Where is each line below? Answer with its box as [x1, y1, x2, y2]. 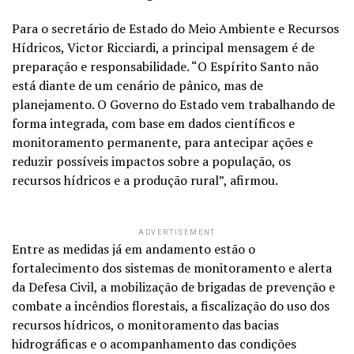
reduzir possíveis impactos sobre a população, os [12, 152, 291, 170]
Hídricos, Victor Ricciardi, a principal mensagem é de [12, 38, 314, 56]
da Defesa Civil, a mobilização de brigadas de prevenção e [12, 277, 335, 296]
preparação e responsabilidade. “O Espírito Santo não [12, 57, 318, 75]
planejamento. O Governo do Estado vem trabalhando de [12, 95, 335, 113]
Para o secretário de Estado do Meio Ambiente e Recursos [12, 19, 339, 37]
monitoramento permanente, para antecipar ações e [12, 133, 313, 151]
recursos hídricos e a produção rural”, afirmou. [12, 171, 278, 189]
